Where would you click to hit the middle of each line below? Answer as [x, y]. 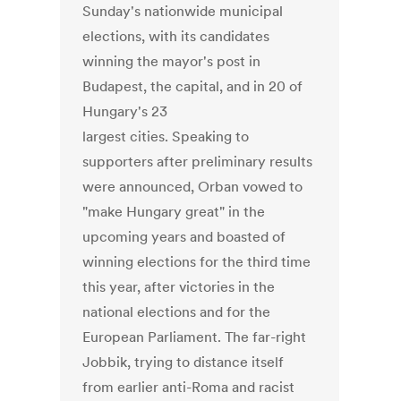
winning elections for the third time [197, 262]
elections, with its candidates [176, 36]
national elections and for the [177, 312]
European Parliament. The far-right [195, 337]
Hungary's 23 [125, 111]
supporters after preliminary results [198, 162]
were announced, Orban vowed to [193, 187]
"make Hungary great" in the [174, 212]
